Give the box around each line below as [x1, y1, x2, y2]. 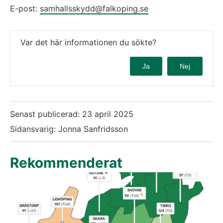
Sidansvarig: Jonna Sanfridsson [10, 123, 128, 134]
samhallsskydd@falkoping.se [40, 3, 148, 13]
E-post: [10, 3, 40, 13]
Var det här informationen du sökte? [20, 37, 156, 47]
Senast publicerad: [10, 109, 82, 119]
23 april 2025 [82, 109, 133, 119]
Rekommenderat [10, 154, 122, 171]
